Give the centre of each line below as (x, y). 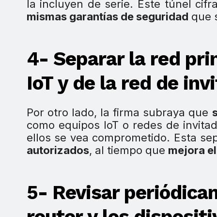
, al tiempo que (128, 150)
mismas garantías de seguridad (107, 17)
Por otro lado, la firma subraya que (119, 113)
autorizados (58, 150)
